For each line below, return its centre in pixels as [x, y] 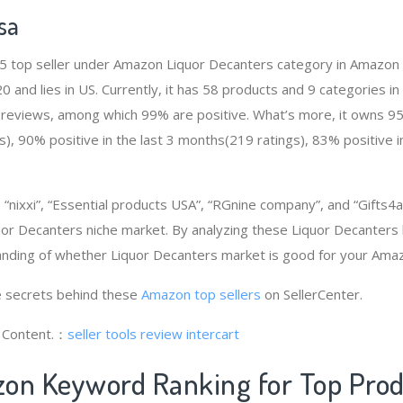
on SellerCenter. [312, 294]
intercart [213, 333]
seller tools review [125, 333]
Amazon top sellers [201, 294]
